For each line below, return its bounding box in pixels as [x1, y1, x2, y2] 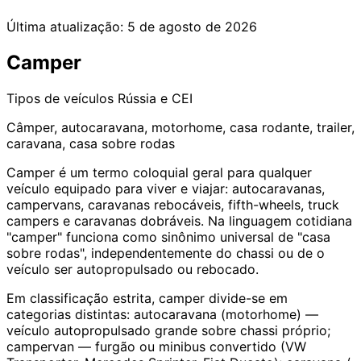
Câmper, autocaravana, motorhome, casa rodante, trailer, [6, 118, 355, 135]
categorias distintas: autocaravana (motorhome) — [6, 305, 318, 322]
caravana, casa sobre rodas [6, 135, 175, 151]
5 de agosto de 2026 [127, 19, 257, 35]
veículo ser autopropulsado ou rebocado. [6, 260, 259, 277]
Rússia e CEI [118, 89, 193, 106]
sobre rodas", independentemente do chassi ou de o [6, 244, 325, 261]
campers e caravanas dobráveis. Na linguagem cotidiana [6, 212, 352, 229]
